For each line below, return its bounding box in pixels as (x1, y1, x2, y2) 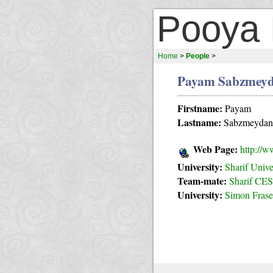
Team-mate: (177, 174, 227, 188)
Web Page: (193, 142, 238, 156)
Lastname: (177, 115, 222, 129)
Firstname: (177, 101, 223, 115)
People (186, 52, 210, 60)
